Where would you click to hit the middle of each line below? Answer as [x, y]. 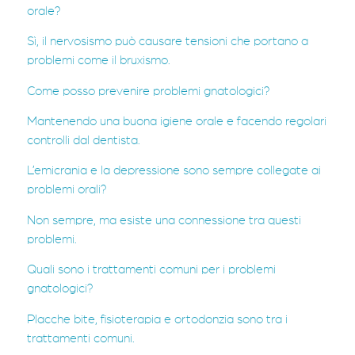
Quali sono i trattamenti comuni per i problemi [151, 270]
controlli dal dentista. [84, 141]
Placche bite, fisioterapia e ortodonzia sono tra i [157, 319]
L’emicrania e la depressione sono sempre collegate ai [174, 171]
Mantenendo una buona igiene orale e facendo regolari [177, 122]
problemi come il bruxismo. [99, 61]
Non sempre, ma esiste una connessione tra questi [164, 220]
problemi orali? [67, 190]
